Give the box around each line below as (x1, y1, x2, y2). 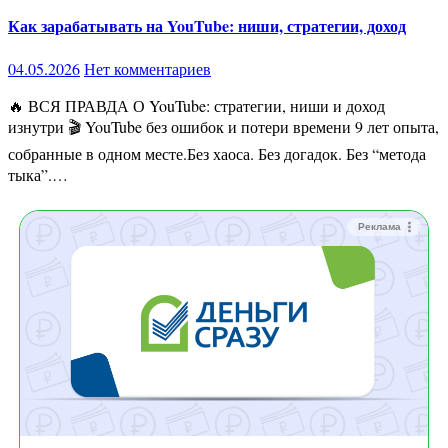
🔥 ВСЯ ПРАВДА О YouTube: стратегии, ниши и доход (8, 95, 24, 117)
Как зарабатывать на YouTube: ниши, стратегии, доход (8, 13, 406, 37)
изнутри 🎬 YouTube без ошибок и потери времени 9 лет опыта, (8, 116, 439, 138)
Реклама (358, 221, 401, 233)
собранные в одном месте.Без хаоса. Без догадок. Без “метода (8, 143, 426, 165)
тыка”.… (8, 164, 68, 186)
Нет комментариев (84, 58, 211, 80)
